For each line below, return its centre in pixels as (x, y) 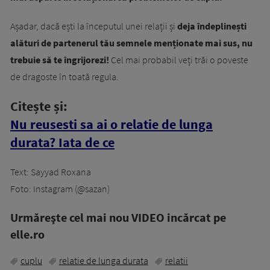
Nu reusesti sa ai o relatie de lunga (111, 124)
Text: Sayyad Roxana (51, 172)
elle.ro (27, 234)
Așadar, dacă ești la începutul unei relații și (94, 26)
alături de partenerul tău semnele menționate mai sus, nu (131, 43)
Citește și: (39, 106)
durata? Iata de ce (62, 143)
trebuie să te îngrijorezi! (60, 60)
